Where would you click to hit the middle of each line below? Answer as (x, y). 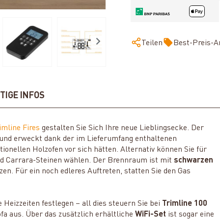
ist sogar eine (190, 214)
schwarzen (194, 160)
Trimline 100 (185, 204)
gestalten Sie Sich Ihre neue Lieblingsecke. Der (122, 128)
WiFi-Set (151, 214)
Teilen (152, 43)
